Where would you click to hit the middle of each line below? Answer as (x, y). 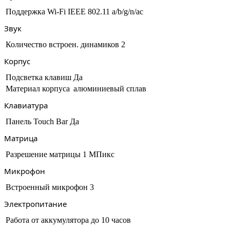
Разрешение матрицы (43, 154)
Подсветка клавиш (39, 77)
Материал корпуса (38, 89)
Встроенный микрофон (47, 187)
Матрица (21, 138)
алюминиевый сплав (110, 89)
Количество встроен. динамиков (62, 44)
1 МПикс (99, 154)
